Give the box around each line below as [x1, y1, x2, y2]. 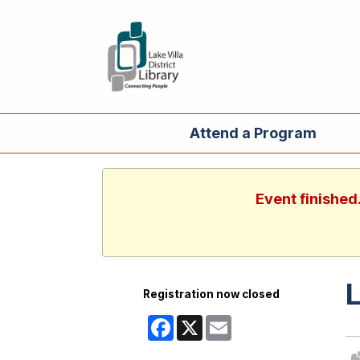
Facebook [174, 315, 227, 329]
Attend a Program [190, 125, 317, 141]
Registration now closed [143, 288, 280, 301]
